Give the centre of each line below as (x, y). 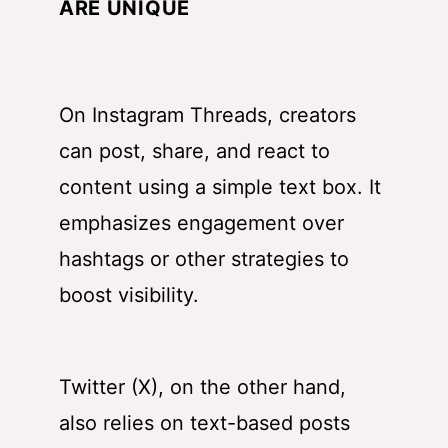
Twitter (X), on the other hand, (202, 387)
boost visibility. (129, 295)
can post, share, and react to (194, 151)
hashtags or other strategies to (204, 259)
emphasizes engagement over (201, 223)
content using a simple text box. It (220, 187)
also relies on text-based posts (204, 423)
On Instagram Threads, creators (207, 115)
